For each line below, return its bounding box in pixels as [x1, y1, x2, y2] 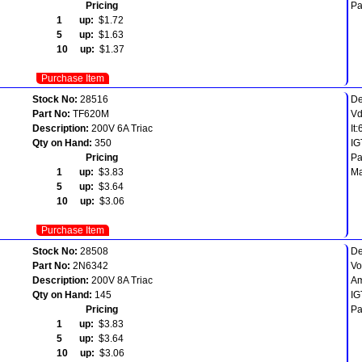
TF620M [70, 107, 109, 120]
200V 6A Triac [89, 122, 153, 134]
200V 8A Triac [89, 274, 153, 286]
